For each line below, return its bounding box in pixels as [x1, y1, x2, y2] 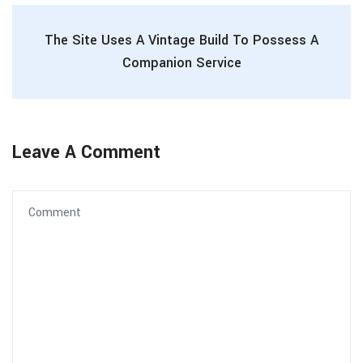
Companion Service [122, 53, 241, 72]
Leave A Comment [12, 139, 160, 165]
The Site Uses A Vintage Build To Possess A [45, 31, 318, 49]
